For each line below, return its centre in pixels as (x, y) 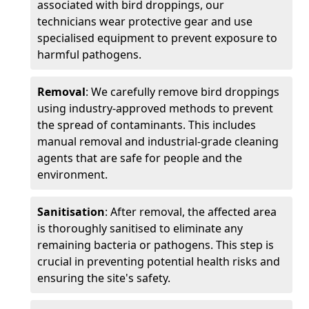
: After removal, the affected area (191, 212)
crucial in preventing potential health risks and (159, 261)
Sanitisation (71, 212)
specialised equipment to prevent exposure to (157, 38)
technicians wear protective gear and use (145, 21)
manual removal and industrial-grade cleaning (158, 141)
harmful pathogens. (89, 54)
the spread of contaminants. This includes (147, 125)
